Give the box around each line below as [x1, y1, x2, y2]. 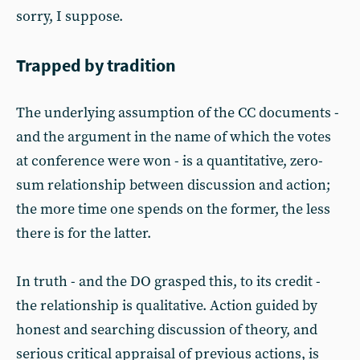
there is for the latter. [16, 224, 151, 243]
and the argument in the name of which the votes [16, 128, 331, 146]
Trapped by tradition [16, 54, 176, 76]
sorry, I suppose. [16, 7, 123, 26]
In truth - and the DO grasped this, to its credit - [16, 272, 321, 291]
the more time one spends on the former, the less [16, 200, 330, 219]
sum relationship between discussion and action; [16, 176, 330, 194]
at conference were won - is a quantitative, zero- [16, 152, 323, 170]
